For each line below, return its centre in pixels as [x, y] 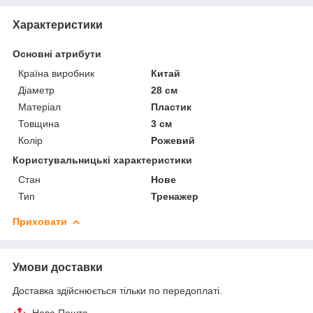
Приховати [40, 221]
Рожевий [173, 140]
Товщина [39, 123]
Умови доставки [58, 267]
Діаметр [36, 90]
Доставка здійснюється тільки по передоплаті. [117, 290]
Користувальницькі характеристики [102, 160]
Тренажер [175, 196]
